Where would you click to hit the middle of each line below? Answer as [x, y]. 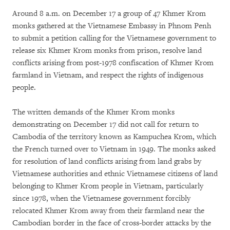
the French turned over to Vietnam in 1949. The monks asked [114, 149]
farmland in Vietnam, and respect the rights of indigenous [108, 75]
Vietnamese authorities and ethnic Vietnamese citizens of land [115, 174]
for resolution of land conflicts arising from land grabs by [107, 161]
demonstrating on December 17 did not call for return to [106, 124]
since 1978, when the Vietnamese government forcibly [101, 198]
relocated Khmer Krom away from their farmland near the [108, 211]
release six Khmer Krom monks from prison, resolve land [107, 51]
